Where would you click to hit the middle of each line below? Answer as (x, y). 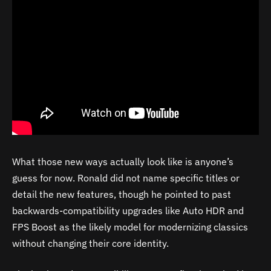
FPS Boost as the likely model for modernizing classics (130, 227)
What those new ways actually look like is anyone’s (123, 161)
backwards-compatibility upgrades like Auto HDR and (128, 210)
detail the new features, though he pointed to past (122, 194)
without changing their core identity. (90, 243)
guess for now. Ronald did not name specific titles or (126, 178)
